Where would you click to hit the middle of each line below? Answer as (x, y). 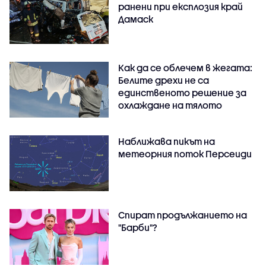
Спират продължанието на (183, 215)
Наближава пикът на (167, 141)
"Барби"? (138, 227)
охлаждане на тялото (170, 105)
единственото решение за (183, 92)
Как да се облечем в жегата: (186, 67)
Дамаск (136, 19)
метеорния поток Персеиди (185, 153)
